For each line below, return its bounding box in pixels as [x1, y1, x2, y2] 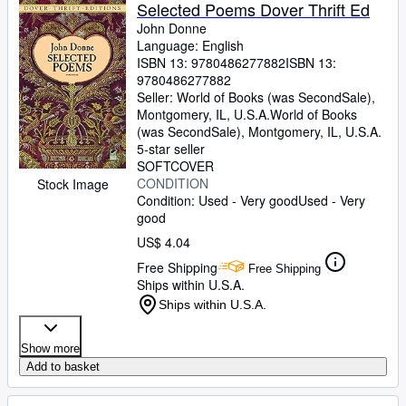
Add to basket [26, 360, 100, 373]
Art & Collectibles [16, 56, 113, 74]
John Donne [137, 19, 207, 37]
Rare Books [16, 24, 83, 43]
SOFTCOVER [137, 157, 214, 175]
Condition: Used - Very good [137, 191, 298, 209]
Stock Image [36, 175, 109, 194]
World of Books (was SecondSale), [177, 88, 375, 106]
